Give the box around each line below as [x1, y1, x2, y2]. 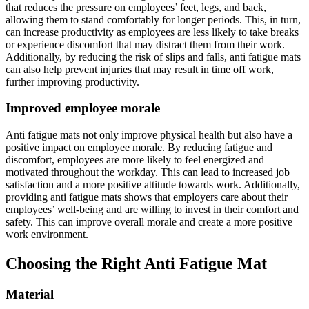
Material [6, 286, 54, 301]
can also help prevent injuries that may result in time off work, [6, 63, 274, 75]
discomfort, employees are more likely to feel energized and [6, 154, 264, 166]
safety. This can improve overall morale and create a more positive [6, 216, 292, 228]
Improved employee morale [6, 101, 160, 116]
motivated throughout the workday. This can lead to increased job [6, 166, 290, 179]
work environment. [6, 228, 88, 241]
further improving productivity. [6, 75, 139, 88]
